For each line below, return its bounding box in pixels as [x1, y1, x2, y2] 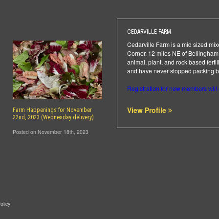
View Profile [127, 105, 168, 115]
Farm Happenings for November [12, 106, 92, 113]
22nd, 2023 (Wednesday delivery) [12, 113, 94, 121]
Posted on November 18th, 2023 [12, 128, 88, 135]
